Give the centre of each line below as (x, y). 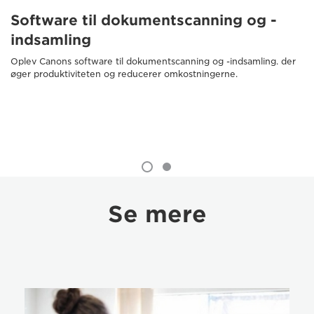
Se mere (157, 214)
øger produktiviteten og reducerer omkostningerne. (124, 74)
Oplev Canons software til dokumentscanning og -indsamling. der (153, 61)
